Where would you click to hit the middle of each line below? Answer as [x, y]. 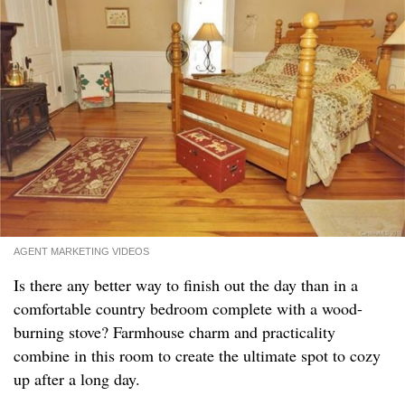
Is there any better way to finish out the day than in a [186, 285]
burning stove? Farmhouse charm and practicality [174, 332]
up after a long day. [77, 379]
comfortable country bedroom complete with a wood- [188, 309]
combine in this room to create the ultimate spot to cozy [197, 356]
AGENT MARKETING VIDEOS [81, 252]
